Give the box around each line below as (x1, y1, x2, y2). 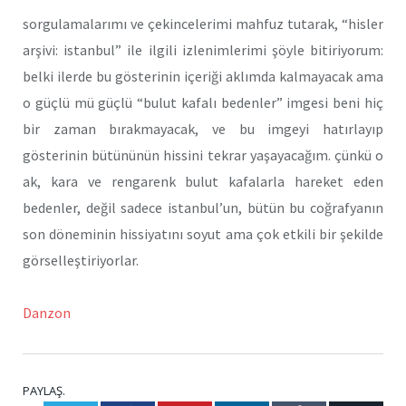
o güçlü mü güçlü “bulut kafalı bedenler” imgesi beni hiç (23, 92, 383, 111)
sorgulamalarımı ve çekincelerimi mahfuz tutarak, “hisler (23, 14, 383, 33)
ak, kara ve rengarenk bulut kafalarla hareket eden (23, 171, 383, 190)
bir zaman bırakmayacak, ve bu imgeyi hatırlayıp (23, 119, 383, 138)
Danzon (23, 304, 71, 323)
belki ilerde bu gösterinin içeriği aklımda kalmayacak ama (23, 66, 383, 85)
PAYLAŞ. (23, 382, 65, 399)
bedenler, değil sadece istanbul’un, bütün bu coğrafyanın (23, 198, 383, 217)
